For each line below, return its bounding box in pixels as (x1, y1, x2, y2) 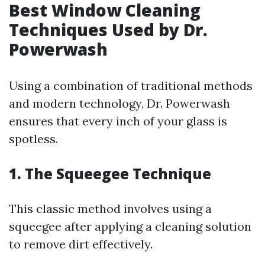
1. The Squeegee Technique (9, 164, 211, 183)
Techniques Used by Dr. (9, 18, 208, 41)
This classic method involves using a (9, 201, 212, 216)
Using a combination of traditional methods (9, 78, 253, 93)
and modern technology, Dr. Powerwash (9, 96, 230, 111)
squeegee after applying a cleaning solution (9, 219, 251, 234)
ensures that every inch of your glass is (9, 114, 227, 128)
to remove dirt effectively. (9, 237, 153, 251)
